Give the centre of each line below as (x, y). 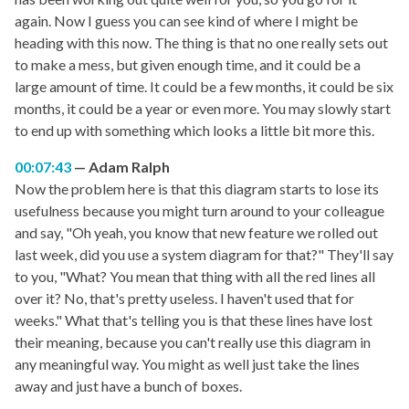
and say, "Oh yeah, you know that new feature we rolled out (196, 233)
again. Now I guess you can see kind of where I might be (186, 21)
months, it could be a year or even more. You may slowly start (203, 109)
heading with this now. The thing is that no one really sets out (201, 43)
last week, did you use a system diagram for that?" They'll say (204, 255)
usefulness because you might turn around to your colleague (199, 211)
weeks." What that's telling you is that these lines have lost (194, 320)
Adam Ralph (129, 167)
